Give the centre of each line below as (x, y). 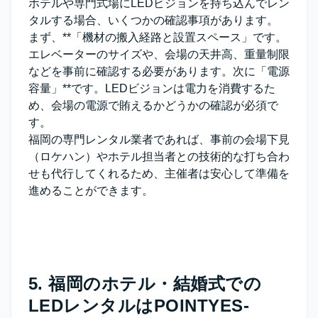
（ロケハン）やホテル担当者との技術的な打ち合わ (159, 157)
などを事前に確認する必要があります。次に (142, 72)
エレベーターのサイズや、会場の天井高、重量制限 (159, 55)
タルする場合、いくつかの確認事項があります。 (153, 21)
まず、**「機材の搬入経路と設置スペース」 (141, 38)
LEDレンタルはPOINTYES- (139, 306)
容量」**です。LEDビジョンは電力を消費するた (152, 89)
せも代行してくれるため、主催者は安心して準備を (159, 174)
